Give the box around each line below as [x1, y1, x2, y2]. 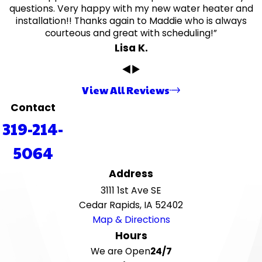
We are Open [90, 245, 150, 258]
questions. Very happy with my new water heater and [9, 2, 253, 15]
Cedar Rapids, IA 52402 [79, 199, 183, 212]
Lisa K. [114, 41, 148, 56]
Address [109, 167, 153, 181]
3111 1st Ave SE [101, 184, 161, 197]
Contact [10, 101, 56, 115]
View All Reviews [82, 82, 170, 98]
